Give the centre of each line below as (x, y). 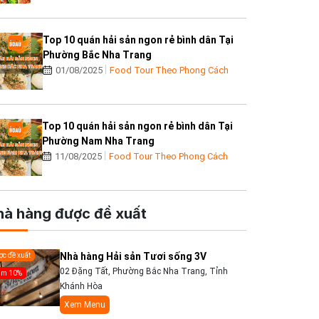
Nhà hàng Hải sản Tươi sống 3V (134, 257)
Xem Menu (85, 305)
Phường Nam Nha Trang (99, 141)
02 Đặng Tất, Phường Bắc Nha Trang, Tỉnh (144, 272)
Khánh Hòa (82, 287)
